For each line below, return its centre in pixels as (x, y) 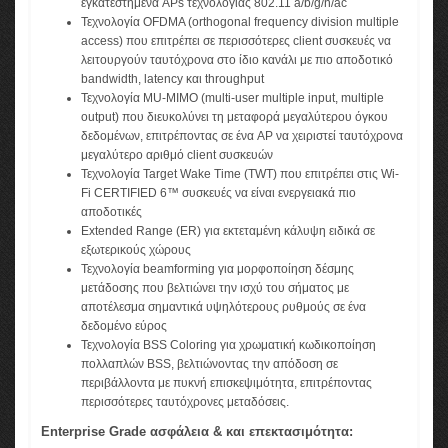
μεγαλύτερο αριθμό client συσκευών (177, 155)
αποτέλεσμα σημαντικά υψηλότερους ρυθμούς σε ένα (223, 307)
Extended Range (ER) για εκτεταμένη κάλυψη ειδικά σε (228, 231)
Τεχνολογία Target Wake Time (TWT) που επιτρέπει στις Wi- (240, 174)
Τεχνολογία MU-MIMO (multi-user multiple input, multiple (232, 98)
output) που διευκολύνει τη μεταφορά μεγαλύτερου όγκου (234, 117)
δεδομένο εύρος (124, 326)
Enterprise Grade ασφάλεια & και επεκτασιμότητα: (197, 432)
